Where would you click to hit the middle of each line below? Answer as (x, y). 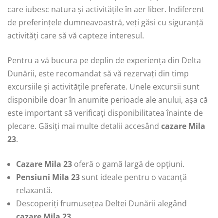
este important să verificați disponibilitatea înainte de (105, 113)
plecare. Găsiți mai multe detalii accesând (84, 126)
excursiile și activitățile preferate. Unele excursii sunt (103, 86)
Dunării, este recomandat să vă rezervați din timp (98, 73)
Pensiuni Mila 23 (48, 177)
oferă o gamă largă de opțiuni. (128, 164)
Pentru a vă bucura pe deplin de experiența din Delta (104, 60)
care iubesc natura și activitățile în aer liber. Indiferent (106, 9)
